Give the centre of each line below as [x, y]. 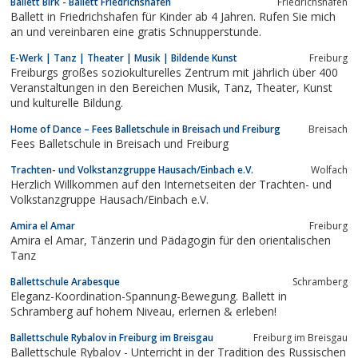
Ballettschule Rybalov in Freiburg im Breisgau [112, 337]
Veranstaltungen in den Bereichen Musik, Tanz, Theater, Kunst [117, 87]
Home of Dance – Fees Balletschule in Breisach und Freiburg [145, 129]
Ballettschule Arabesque [65, 281]
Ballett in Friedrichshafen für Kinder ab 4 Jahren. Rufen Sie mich [173, 16]
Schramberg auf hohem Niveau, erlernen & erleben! [227, 311]
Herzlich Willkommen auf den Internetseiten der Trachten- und [171, 184]
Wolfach [329, 169]
